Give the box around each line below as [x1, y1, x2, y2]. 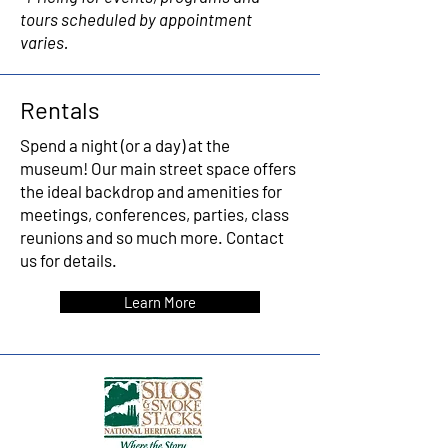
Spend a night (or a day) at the [20, 135, 230, 155]
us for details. [20, 250, 117, 270]
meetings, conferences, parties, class [20, 204, 289, 224]
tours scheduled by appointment [20, 9, 252, 29]
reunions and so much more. [20, 227, 226, 247]
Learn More [124, 293, 196, 311]
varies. [20, 32, 69, 52]
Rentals [20, 95, 100, 124]
